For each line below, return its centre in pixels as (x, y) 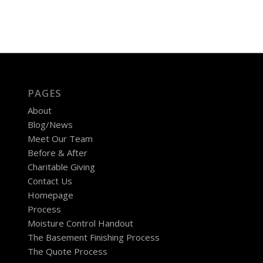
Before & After (57, 153)
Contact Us (50, 181)
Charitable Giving (61, 167)
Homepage (50, 195)
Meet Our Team (60, 139)
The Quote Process (67, 252)
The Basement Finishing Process (93, 237)
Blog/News (50, 125)
